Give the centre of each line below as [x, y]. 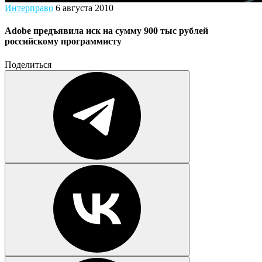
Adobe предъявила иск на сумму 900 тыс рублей [106, 31]
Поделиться [28, 64]
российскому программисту [63, 42]
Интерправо [29, 8]
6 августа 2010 [85, 8]
